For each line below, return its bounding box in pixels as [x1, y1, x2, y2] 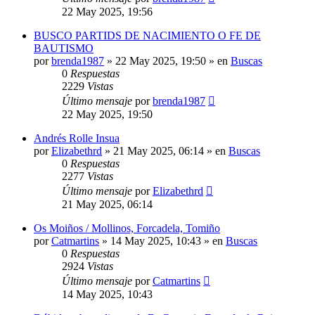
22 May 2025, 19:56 [62, 5, 153, 18]
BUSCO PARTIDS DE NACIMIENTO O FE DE [34, 29, 261, 41]
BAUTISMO [34, 41, 94, 54]
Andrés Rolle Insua [34, 131, 120, 144]
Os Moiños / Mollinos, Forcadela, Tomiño [34, 221, 220, 234]
